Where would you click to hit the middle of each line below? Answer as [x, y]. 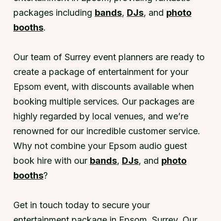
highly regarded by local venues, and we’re [101, 116]
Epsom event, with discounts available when [103, 86]
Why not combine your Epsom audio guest [100, 146]
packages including [54, 12]
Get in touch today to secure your [81, 205]
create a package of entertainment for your [101, 72]
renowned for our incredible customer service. [107, 131]
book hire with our [51, 160]
